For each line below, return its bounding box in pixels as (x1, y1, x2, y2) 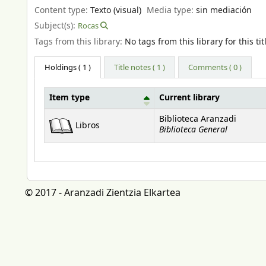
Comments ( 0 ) (188, 62, 242, 74)
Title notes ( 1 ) (114, 62, 166, 74)
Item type (49, 92, 90, 104)
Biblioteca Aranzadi (159, 113, 236, 126)
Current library (159, 92, 220, 104)
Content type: (34, 4, 90, 17)
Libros (75, 120, 100, 132)
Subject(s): (34, 20, 78, 33)
